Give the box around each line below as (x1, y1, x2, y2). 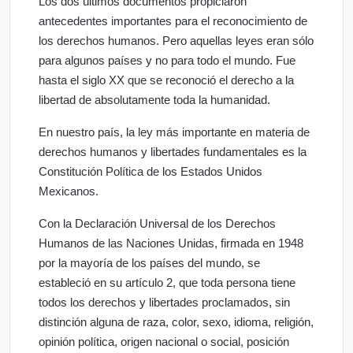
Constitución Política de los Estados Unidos (39, 164, 262, 178)
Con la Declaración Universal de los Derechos (39, 216, 276, 230)
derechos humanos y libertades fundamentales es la (39, 144, 307, 158)
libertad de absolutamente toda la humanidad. (39, 92, 270, 106)
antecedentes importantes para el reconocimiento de (39, 13, 307, 28)
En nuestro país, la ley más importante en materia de (39, 124, 310, 139)
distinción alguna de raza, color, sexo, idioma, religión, (39, 314, 314, 329)
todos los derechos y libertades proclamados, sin (39, 295, 290, 309)
